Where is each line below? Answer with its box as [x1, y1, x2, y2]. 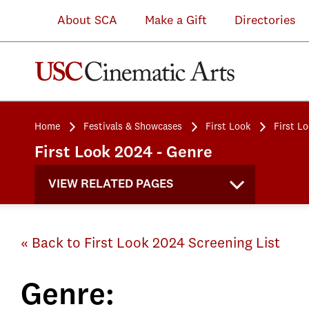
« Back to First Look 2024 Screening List [21, 237, 280, 251]
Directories [235, 14, 295, 27]
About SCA [37, 14, 117, 27]
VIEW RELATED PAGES [48, 178, 173, 190]
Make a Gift [145, 14, 207, 27]
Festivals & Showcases [83, 122, 182, 132]
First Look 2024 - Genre [34, 145, 212, 161]
